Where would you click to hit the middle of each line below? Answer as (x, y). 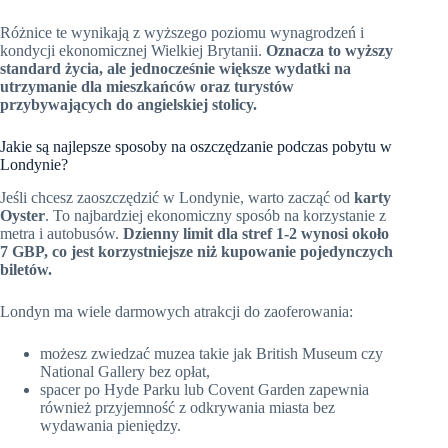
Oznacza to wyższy (329, 51)
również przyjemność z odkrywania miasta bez (187, 408)
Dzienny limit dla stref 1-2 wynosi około (256, 234)
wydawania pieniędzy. (110, 426)
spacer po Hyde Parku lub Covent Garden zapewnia (204, 390)
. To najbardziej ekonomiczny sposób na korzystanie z (215, 216)
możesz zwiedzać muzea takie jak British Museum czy (211, 354)
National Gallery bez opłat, (125, 372)
